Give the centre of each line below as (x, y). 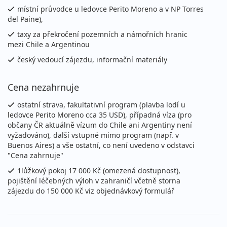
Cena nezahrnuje (43, 87)
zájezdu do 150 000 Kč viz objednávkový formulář (91, 191)
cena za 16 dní (116, 26)
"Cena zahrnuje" (35, 156)
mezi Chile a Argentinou (49, 45)
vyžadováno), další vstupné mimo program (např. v (93, 135)
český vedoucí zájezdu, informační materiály (92, 60)
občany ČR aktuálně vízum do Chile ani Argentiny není (100, 125)
